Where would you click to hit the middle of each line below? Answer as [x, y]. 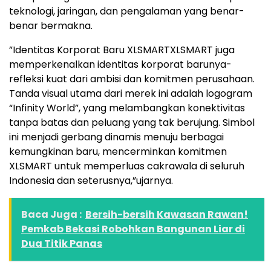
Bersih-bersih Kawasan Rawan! [167, 214]
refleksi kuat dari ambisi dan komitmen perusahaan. [132, 79]
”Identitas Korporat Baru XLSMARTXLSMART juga [122, 50]
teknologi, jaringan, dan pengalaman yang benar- [127, 11]
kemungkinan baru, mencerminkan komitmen [118, 152]
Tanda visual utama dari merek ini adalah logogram [131, 93]
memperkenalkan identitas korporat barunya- [120, 64]
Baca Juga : [51, 214]
